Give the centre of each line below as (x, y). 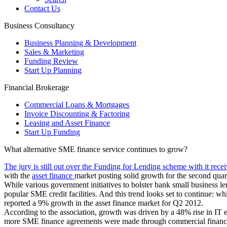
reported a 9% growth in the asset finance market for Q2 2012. (104, 203)
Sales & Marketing (54, 52)
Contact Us (42, 8)
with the (18, 176)
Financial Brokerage (36, 87)
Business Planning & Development (80, 43)
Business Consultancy (39, 26)
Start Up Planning (53, 70)
